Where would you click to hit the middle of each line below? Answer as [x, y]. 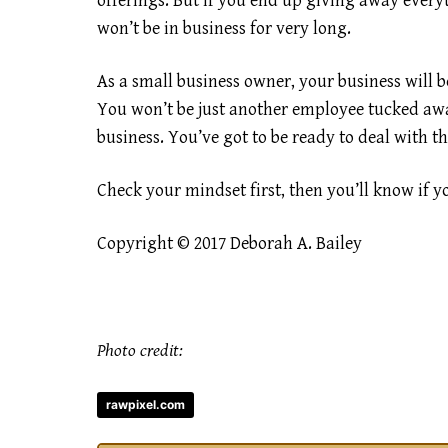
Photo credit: [140, 350]
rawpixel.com [145, 405]
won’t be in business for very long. [224, 28]
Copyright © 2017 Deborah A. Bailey [229, 244]
